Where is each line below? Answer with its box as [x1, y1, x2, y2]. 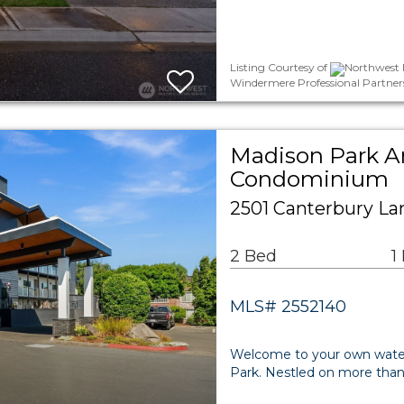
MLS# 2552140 [230, 297, 346, 317]
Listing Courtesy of [230, 60, 330, 75]
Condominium [230, 165, 389, 192]
